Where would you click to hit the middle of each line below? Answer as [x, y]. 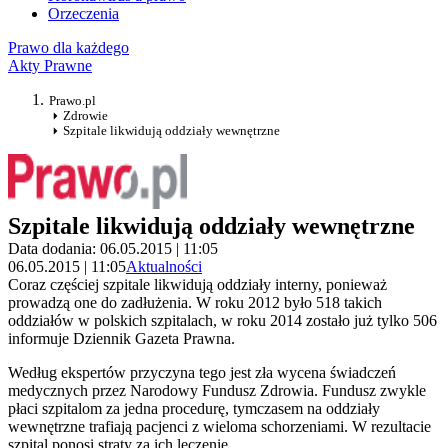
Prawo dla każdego [68, 48]
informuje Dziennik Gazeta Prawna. [121, 339]
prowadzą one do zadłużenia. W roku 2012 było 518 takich [195, 303]
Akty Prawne [50, 66]
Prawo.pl [72, 101]
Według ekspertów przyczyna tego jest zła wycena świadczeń [202, 373]
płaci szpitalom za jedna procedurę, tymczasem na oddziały [194, 409]
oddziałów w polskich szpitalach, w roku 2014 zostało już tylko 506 [222, 321]
